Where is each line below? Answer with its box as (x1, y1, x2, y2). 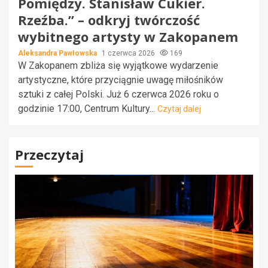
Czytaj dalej (157, 103, 201, 114)
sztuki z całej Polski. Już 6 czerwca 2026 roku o (18, 88, 219, 100)
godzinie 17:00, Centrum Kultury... (18, 102, 157, 114)
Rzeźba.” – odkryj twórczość (18, 10, 200, 29)
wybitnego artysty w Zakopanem (18, 27, 238, 45)
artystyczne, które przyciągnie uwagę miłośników (18, 74, 223, 86)
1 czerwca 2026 (102, 48, 157, 57)
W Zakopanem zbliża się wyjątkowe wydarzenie (18, 59, 218, 71)
